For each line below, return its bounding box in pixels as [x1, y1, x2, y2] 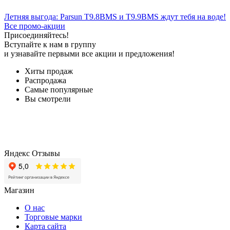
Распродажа [25, 76, 66, 85]
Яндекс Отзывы [4, 149, 60, 158]
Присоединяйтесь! [4, 31, 69, 40]
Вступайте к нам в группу [4, 40, 96, 49]
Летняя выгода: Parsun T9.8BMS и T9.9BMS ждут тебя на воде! [4, 12, 226, 22]
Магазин [4, 186, 34, 195]
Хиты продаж [25, 67, 73, 76]
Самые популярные [25, 85, 93, 94]
